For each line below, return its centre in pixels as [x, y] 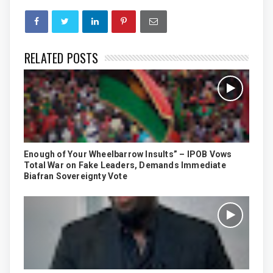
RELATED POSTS [62, 58]
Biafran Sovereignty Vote [76, 176]
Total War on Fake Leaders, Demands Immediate [125, 165]
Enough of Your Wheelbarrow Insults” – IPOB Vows [128, 154]
